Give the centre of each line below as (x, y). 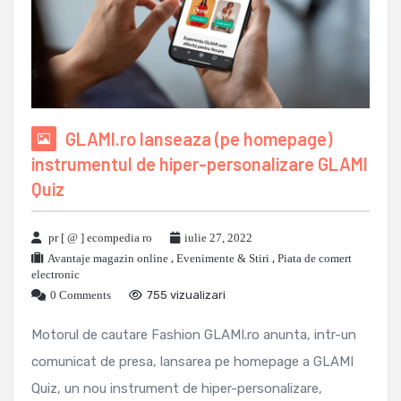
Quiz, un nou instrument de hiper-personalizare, (177, 388)
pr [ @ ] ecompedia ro (100, 237)
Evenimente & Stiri (223, 258)
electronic (55, 274)
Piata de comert (315, 258)
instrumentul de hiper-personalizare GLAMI (200, 163)
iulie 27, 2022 (218, 237)
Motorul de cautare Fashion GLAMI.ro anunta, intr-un (194, 334)
